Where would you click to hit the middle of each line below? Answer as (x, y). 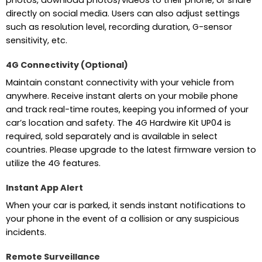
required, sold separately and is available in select (111, 137)
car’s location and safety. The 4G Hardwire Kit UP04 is (118, 123)
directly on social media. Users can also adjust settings (123, 14)
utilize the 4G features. (53, 163)
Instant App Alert (44, 187)
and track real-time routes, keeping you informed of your (127, 110)
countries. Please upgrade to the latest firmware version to (131, 150)
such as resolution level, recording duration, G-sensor (119, 27)
